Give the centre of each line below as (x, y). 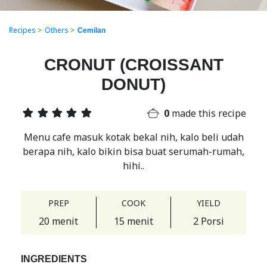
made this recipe (208, 113)
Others (57, 30)
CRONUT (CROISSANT (133, 65)
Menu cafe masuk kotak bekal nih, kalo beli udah (133, 137)
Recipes (22, 30)
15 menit (133, 221)
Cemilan (91, 30)
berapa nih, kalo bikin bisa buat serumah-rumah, (133, 151)
